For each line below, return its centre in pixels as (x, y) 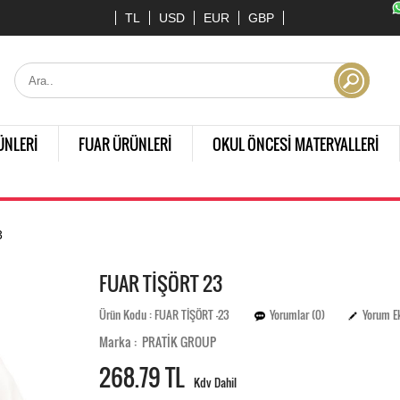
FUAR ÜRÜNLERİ (125, 144)
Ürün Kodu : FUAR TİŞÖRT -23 (174, 315)
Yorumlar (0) (297, 315)
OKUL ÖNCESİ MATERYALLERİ (296, 144)
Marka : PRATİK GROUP (158, 342)
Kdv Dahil (215, 383)
